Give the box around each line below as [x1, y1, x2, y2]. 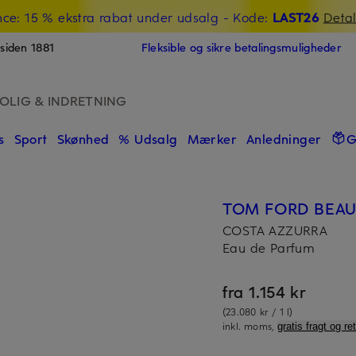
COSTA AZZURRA [222, 221, 328, 238]
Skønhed [56, 129, 110, 147]
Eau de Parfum [222, 238, 315, 256]
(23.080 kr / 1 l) [222, 304, 293, 318]
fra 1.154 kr [222, 280, 307, 302]
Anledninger [246, 129, 322, 147]
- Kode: [219, 7, 273, 25]
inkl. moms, [222, 319, 278, 332]
